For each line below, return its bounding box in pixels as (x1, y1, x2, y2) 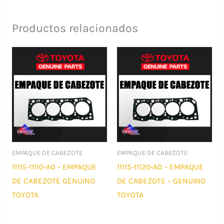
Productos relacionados (11, 21, 138, 35)
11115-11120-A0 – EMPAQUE (117, 162, 203, 172)
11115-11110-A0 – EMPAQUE (11, 162, 96, 172)
